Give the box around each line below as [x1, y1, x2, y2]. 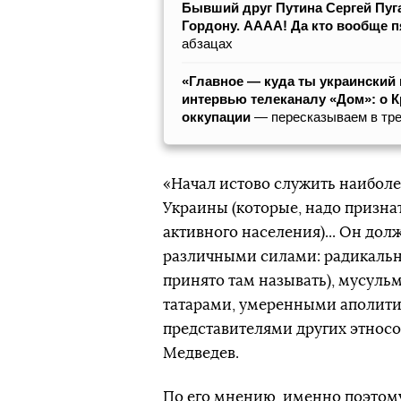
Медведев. [163, 346, 239, 361]
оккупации [182, 109, 251, 124]
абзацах [182, 36, 233, 51]
